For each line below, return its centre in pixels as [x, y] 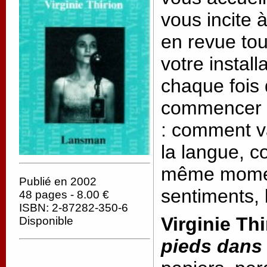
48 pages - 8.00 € [64, 194]
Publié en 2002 [58, 181]
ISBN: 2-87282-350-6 [74, 207]
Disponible [46, 221]
